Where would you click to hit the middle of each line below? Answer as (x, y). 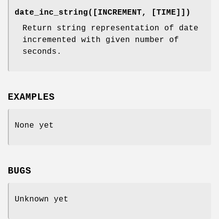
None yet (34, 126)
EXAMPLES (31, 98)
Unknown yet (42, 199)
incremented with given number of (101, 40)
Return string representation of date (110, 29)
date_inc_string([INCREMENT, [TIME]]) (103, 13)
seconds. (42, 52)
